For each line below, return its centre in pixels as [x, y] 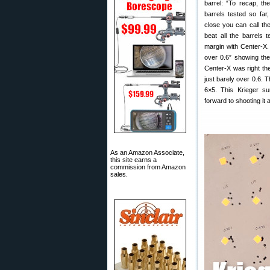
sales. [119, 174]
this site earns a [133, 160]
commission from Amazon [148, 167]
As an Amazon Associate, [147, 152]
